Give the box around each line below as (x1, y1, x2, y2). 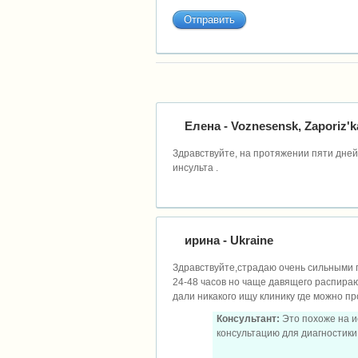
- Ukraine (220, 233, 273, 248)
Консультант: (217, 313, 280, 325)
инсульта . (173, 162, 218, 174)
